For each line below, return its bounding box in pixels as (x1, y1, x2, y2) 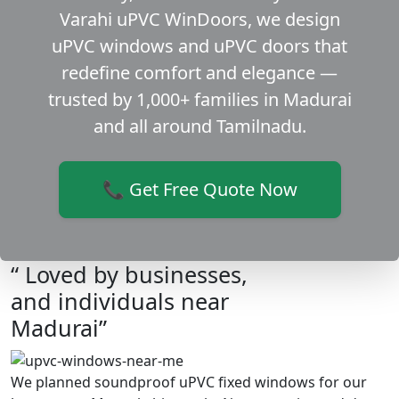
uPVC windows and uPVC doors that (52, 34, 347, 59)
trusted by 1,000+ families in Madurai (47, 87, 352, 112)
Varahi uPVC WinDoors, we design (59, 7, 340, 32)
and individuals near (11, 286, 229, 317)
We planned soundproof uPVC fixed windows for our (11, 371, 367, 392)
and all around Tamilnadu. (93, 114, 306, 139)
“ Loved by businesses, (11, 259, 248, 290)
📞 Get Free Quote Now (102, 177, 297, 202)
